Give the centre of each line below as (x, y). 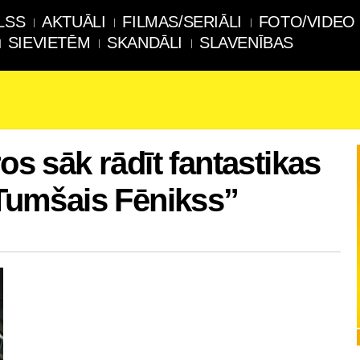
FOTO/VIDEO (307, 22)
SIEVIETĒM (49, 43)
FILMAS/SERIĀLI (182, 22)
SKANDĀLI (145, 43)
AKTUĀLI (74, 22)
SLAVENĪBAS (247, 43)
